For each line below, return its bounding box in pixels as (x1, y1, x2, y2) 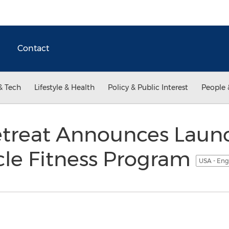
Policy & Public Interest (108, 83, 188, 92)
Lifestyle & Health (34, 83, 95, 92)
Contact (17, 43, 49, 53)
